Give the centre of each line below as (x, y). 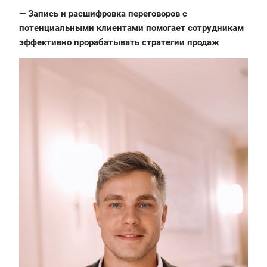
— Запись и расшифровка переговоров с (103, 13)
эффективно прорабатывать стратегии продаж (119, 42)
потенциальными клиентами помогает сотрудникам (131, 28)
